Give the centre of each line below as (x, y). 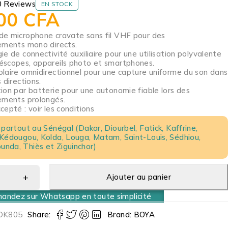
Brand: (121, 215)
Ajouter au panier (138, 177)
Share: (39, 215)
